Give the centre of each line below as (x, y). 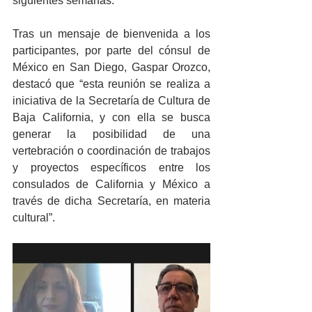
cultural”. (34, 218)
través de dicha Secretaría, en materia (111, 201)
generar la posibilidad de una (111, 134)
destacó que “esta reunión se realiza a (111, 84)
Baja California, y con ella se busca (111, 117)
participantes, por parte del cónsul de (111, 50)
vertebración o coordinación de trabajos (111, 151)
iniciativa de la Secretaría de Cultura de (111, 101)
